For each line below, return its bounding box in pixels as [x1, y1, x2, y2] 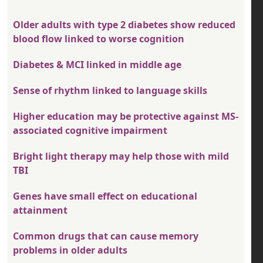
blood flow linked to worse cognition [13, 32, 184, 46]
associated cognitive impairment [13, 124, 167, 137]
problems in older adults [13, 244, 127, 257]
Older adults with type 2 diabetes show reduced [13, 18, 235, 32]
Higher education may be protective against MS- [13, 110, 238, 123]
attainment [13, 204, 68, 217]
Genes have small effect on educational [13, 190, 197, 203]
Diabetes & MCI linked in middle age [13, 58, 181, 72]
